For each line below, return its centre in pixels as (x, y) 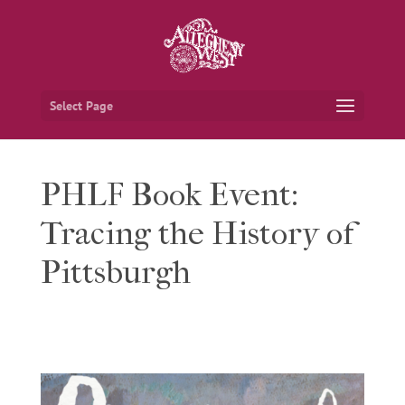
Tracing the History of (197, 233)
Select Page (81, 106)
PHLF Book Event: (169, 194)
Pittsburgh (115, 272)
